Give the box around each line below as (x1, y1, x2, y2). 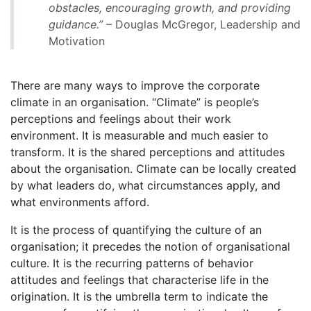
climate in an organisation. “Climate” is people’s (10, 95, 259, 110)
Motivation (49, 34, 105, 49)
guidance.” (49, 17, 103, 32)
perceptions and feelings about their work (10, 112, 231, 126)
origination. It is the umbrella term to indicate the (10, 289, 268, 304)
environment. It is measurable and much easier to (10, 128, 269, 143)
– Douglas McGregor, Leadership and (103, 17, 301, 32)
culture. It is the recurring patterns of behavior (10, 256, 253, 271)
